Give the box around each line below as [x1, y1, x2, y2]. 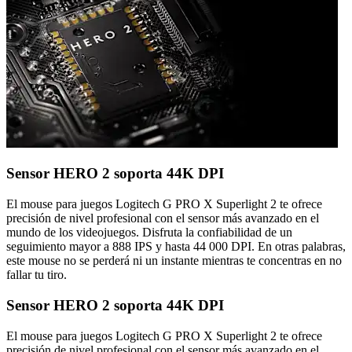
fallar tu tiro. [6, 268, 67, 282]
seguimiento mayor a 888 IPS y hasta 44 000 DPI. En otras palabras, [6, 240, 346, 254]
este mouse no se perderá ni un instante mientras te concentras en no [6, 254, 342, 268]
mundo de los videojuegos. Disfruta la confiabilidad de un [6, 225, 292, 240]
